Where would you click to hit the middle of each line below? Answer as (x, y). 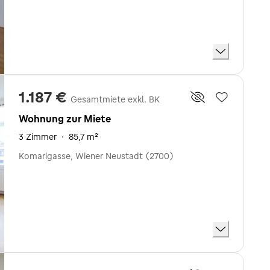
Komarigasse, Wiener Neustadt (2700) (96, 156)
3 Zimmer (38, 137)
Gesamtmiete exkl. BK (115, 99)
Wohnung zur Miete (65, 119)
